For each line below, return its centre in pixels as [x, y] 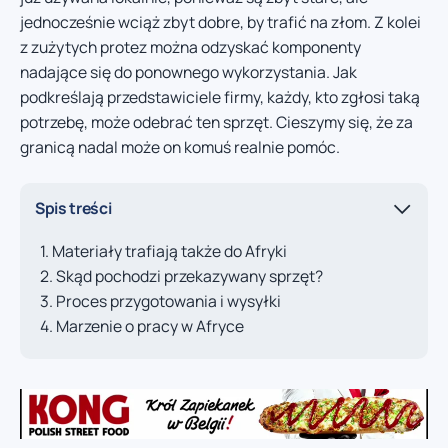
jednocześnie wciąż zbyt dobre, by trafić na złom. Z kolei [220, 22]
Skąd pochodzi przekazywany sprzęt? [189, 275]
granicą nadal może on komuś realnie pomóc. [180, 147]
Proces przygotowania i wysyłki [168, 300]
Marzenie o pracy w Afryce [150, 325]
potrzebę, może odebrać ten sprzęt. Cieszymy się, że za [216, 122]
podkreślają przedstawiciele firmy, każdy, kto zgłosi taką [220, 97]
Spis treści [73, 208]
